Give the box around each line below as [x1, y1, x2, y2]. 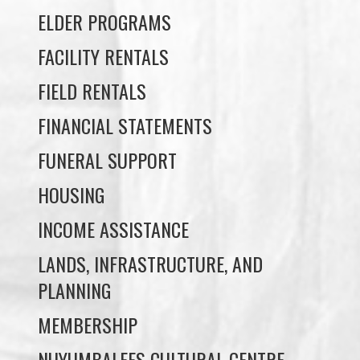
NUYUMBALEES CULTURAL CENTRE [38, 280, 285, 309]
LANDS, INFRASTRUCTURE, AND [38, 185, 264, 214]
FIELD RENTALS [38, 12, 147, 41]
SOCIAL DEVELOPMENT [38, 315, 201, 344]
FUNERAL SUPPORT [38, 81, 178, 110]
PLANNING [38, 211, 112, 240]
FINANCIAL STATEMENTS [38, 47, 213, 76]
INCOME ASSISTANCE [38, 150, 190, 179]
